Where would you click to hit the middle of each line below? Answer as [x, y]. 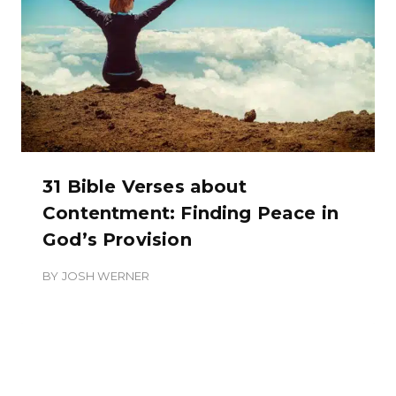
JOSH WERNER [106, 275]
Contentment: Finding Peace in [191, 213]
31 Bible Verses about [145, 186]
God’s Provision [117, 239]
